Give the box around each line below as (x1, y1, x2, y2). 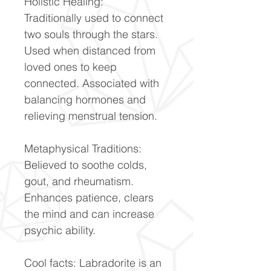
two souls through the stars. (24, 27, 158, 41)
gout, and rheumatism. (24, 174, 134, 188)
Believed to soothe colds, (24, 157, 147, 172)
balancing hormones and (24, 92, 146, 106)
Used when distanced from (24, 43, 155, 57)
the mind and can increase (24, 206, 154, 221)
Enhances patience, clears (24, 190, 154, 204)
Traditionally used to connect (24, 10, 163, 25)
